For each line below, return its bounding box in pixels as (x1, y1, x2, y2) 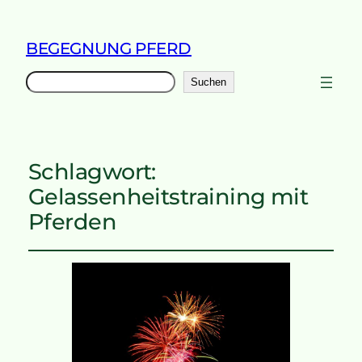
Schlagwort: (27, 158, 156, 186)
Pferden (27, 208, 117, 236)
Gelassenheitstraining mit (27, 183, 309, 211)
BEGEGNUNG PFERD (26, 38, 192, 58)
